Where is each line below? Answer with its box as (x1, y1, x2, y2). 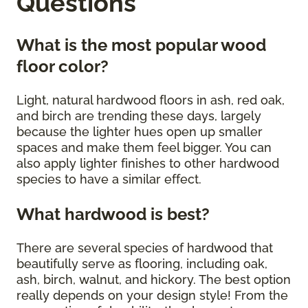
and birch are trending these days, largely (16, 109, 261, 124)
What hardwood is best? (16, 204, 210, 225)
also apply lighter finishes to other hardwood (16, 156, 279, 171)
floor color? (16, 56, 109, 77)
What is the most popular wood (16, 35, 266, 56)
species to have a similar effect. (16, 172, 201, 187)
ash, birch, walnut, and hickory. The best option (16, 272, 291, 287)
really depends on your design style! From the (16, 288, 288, 303)
